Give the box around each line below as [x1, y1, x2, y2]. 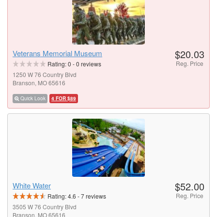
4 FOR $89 [51, 95, 76, 102]
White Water [13, 180, 51, 191]
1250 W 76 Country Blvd [13, 70, 77, 79]
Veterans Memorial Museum [13, 48, 102, 59]
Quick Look [20, 95, 46, 102]
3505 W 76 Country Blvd [13, 202, 77, 211]
